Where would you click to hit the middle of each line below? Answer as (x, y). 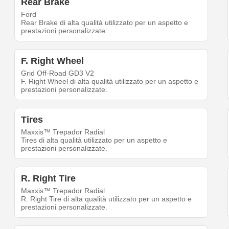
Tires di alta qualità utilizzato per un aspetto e (94, 140)
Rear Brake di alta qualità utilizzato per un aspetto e (105, 23)
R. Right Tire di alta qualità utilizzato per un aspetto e (107, 199)
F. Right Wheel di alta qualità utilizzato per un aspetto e (110, 82)
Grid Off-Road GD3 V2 (58, 73)
